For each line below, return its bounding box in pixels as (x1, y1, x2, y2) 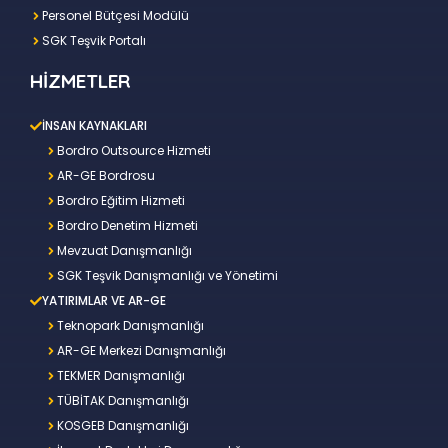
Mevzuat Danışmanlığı (57, 242, 192, 259)
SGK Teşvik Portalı (42, 32, 146, 49)
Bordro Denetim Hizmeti (57, 217, 198, 234)
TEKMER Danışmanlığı (57, 367, 185, 384)
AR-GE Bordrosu (57, 167, 155, 184)
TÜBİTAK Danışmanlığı (57, 392, 189, 409)
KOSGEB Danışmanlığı (57, 417, 189, 434)
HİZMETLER (30, 69, 130, 93)
